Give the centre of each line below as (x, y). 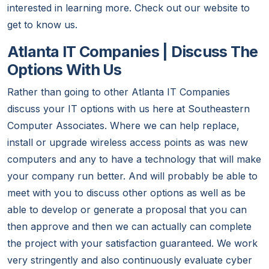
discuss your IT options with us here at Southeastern (128, 109)
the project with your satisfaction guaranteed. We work (132, 243)
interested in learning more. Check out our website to (128, 8)
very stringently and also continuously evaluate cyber (130, 260)
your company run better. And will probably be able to (132, 176)
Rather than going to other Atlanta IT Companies (119, 92)
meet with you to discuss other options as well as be (126, 193)
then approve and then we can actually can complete (129, 227)
